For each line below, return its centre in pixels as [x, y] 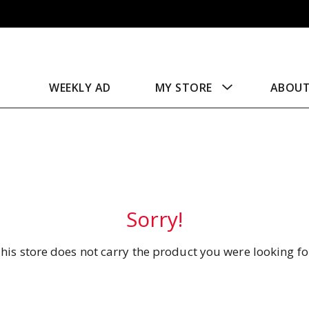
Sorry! [154, 219]
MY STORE [183, 88]
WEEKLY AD [80, 88]
